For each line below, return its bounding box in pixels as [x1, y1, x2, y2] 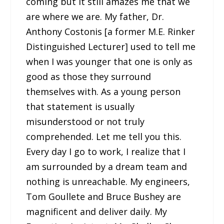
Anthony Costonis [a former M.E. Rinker [26, 25, 195, 38]
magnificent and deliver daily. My [26, 205, 167, 218]
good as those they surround [26, 70, 151, 83]
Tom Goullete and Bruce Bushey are [26, 190, 181, 203]
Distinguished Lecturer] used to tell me [26, 40, 196, 53]
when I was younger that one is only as [26, 55, 193, 68]
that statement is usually [26, 100, 135, 113]
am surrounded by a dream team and [26, 160, 187, 173]
